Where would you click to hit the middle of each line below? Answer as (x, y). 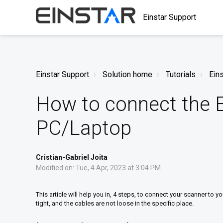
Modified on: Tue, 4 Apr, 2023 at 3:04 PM (98, 168)
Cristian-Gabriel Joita (72, 157)
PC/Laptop (84, 128)
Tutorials (181, 74)
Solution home (127, 74)
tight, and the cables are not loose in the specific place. (115, 203)
